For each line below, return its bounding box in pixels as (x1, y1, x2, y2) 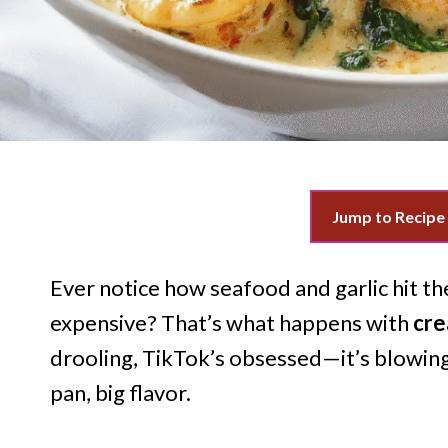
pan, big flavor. (50, 379, 191, 407)
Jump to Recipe (331, 207, 445, 227)
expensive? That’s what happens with (50, 309, 413, 337)
